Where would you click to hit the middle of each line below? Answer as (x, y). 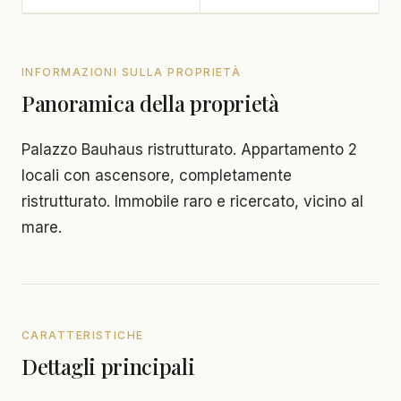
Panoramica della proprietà (150, 103)
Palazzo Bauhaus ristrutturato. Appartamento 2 (189, 150)
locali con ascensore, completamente (157, 176)
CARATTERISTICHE (83, 336)
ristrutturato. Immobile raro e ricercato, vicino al (192, 202)
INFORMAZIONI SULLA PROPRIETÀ (132, 73)
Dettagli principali (108, 367)
